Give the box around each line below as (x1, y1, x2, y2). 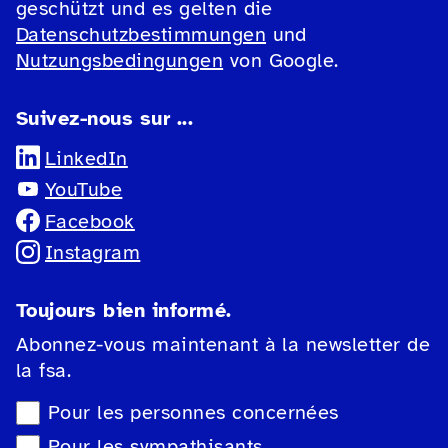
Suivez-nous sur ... (16, 106, 194, 132)
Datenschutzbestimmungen (16, 22, 267, 48)
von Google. (223, 48, 339, 74)
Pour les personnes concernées (48, 400, 339, 426)
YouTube (45, 177, 123, 203)
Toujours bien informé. (16, 298, 245, 324)
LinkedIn (45, 146, 128, 172)
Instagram (45, 240, 141, 266)
